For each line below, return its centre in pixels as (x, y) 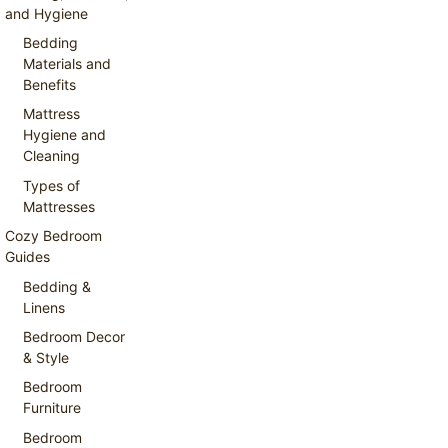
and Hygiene (46, 13)
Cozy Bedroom (53, 236)
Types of (52, 185)
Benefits (50, 84)
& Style (46, 357)
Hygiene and (65, 135)
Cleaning (52, 156)
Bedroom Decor (74, 336)
